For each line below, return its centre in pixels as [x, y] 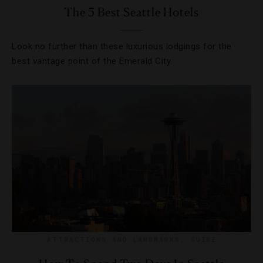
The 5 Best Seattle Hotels [131, 12]
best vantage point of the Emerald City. [92, 61]
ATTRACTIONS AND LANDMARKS [113, 239]
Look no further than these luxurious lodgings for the [122, 46]
